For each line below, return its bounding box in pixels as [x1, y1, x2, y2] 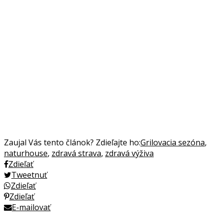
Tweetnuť [11, 169, 47, 180]
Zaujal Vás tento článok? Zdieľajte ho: [4, 137, 140, 148]
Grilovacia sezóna [140, 137, 205, 148]
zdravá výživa [105, 147, 154, 159]
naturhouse [4, 147, 48, 159]
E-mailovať [12, 201, 51, 213]
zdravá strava [52, 147, 101, 159]
